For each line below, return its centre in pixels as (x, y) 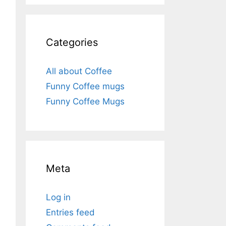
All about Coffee (79, 71)
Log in (58, 197)
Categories (72, 42)
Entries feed (70, 212)
